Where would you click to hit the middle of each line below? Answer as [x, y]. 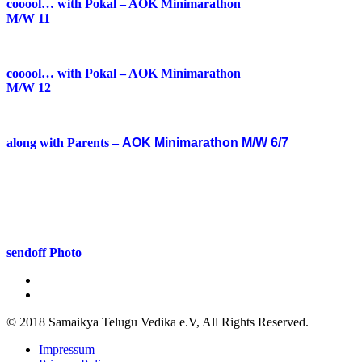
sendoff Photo [44, 253]
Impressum [67, 350]
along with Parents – [64, 143]
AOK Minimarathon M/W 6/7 [205, 143]
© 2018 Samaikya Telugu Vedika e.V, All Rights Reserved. [158, 322]
